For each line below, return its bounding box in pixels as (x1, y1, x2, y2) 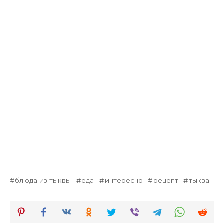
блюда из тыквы (15, 176, 71, 184)
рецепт (153, 176, 178, 184)
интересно (104, 176, 143, 184)
